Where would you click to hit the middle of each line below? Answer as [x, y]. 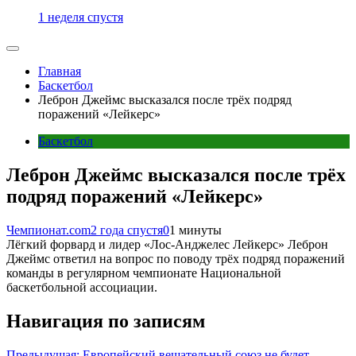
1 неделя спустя [81, 17]
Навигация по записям [106, 321]
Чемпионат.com [48, 230]
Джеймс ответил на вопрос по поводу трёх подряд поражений [176, 258]
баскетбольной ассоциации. [82, 287]
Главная [60, 71]
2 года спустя [127, 230]
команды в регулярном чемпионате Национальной [144, 273]
